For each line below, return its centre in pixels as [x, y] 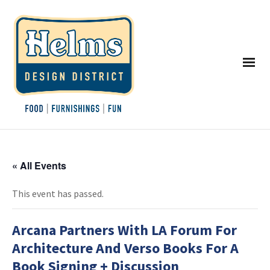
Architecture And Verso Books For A [125, 248]
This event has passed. [58, 194]
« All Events [39, 166]
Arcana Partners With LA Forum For [124, 230]
